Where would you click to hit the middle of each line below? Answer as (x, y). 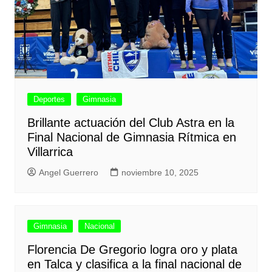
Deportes (49, 99)
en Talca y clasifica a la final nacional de (134, 264)
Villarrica (50, 151)
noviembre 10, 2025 (160, 172)
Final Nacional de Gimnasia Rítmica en (131, 137)
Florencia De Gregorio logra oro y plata (132, 249)
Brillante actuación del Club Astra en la (131, 122)
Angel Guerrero (68, 172)
